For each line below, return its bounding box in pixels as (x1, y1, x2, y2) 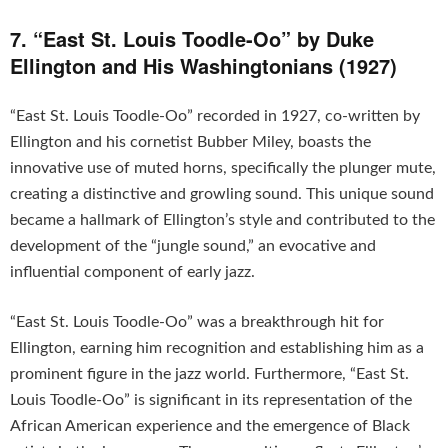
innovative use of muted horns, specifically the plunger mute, (10, 159, 436, 176)
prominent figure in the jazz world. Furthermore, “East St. (10, 365, 409, 382)
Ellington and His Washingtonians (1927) (10, 50, 397, 80)
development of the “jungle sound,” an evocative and (10, 237, 376, 254)
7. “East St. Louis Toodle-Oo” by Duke (10, 23, 374, 53)
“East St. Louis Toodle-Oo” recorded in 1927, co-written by (10, 107, 420, 124)
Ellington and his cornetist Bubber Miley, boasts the (10, 133, 371, 150)
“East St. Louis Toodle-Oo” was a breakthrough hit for (10, 313, 384, 330)
